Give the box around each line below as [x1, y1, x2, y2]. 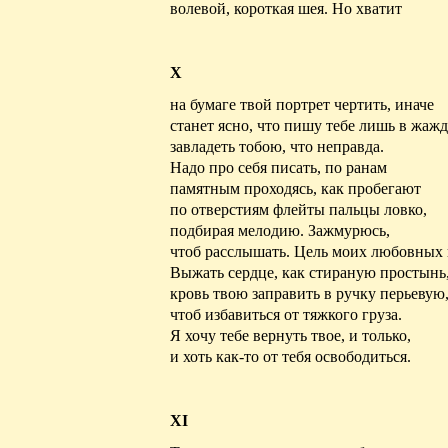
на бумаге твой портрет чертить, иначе [170, 95, 434, 113]
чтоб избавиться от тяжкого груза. [170, 305, 402, 323]
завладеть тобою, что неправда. [170, 137, 384, 155]
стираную [309, 263, 376, 281]
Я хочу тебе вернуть [170, 326, 311, 344]
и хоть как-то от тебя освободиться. [170, 347, 411, 365]
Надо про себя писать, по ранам [170, 158, 387, 176]
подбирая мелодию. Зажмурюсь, [170, 221, 390, 239]
